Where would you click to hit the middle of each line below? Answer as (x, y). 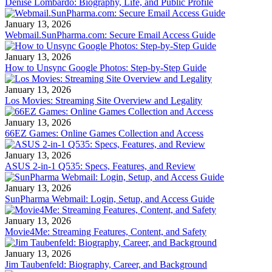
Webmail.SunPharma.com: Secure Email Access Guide (110, 35)
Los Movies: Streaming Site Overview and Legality (104, 100)
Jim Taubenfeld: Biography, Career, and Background (106, 264)
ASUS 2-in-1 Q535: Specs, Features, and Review (100, 166)
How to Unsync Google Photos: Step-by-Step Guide (106, 68)
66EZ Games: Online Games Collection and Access (104, 133)
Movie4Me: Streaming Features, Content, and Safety (106, 232)
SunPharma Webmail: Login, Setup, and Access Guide (110, 199)
